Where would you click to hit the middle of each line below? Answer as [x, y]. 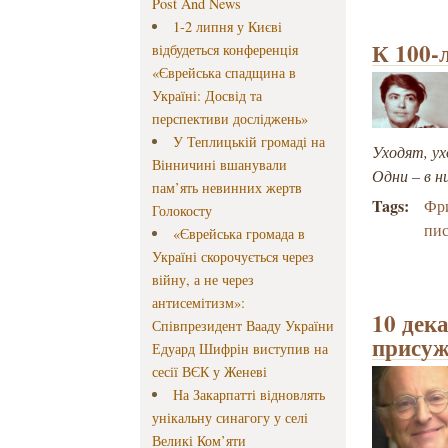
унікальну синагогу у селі [230, 418]
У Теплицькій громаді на [248, 142]
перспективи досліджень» [230, 119]
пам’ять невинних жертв [227, 188]
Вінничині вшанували [220, 165]
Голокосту [182, 211]
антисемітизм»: [199, 303]
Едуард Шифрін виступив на [240, 349]
